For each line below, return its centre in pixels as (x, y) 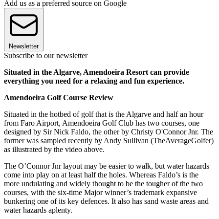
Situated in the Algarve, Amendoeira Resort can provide (97, 72)
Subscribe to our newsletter (46, 56)
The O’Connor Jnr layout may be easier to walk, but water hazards (107, 166)
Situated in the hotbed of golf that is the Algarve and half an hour (104, 114)
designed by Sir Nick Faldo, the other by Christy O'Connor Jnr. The (109, 132)
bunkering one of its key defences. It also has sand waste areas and (106, 201)
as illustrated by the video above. (54, 150)
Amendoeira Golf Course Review (59, 98)
